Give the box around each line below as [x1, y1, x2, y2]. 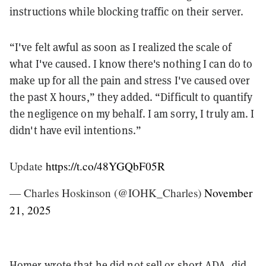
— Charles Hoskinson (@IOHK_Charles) [9, 185, 204, 200]
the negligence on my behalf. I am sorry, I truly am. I [9, 106, 255, 121]
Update [9, 158, 46, 173]
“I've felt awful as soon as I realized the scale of [9, 39, 232, 54]
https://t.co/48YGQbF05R [46, 158, 165, 173]
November [204, 185, 252, 200]
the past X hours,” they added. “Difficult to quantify [9, 89, 253, 104]
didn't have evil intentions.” [9, 122, 141, 137]
